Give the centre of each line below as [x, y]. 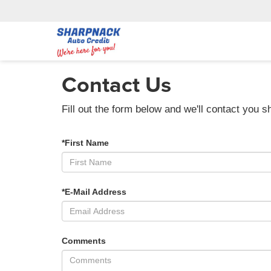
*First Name [85, 142]
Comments [84, 240]
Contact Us [116, 84]
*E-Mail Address [94, 191]
